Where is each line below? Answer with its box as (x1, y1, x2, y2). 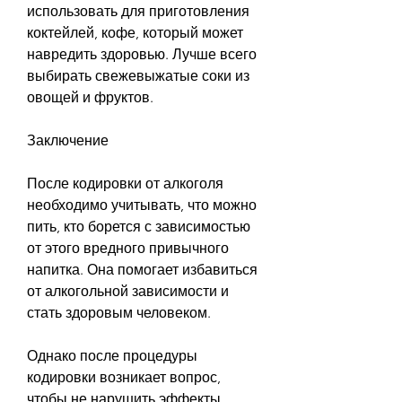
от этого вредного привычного (27, 239, 229, 257)
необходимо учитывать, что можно (27, 196, 257, 214)
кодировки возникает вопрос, (27, 368, 221, 386)
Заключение (27, 131, 109, 149)
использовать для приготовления (27, 2, 249, 20)
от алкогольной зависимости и (27, 282, 229, 300)
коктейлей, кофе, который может (27, 23, 243, 41)
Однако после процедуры (27, 346, 197, 364)
